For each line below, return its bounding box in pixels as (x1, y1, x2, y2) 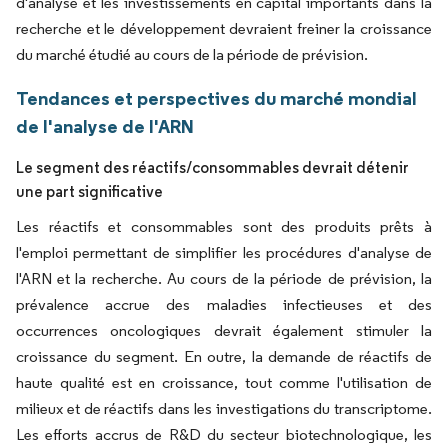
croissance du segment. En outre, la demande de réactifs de (16, 347, 432, 366)
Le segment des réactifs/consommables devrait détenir (16, 158, 409, 177)
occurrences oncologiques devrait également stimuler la (16, 321, 432, 340)
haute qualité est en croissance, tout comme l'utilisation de (16, 373, 432, 392)
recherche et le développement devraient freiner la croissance (16, 19, 432, 38)
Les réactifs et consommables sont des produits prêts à (16, 217, 432, 236)
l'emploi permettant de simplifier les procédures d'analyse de (16, 243, 432, 262)
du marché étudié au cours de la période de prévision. (16, 45, 368, 64)
